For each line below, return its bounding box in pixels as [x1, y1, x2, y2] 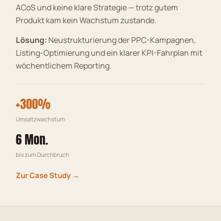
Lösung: [16, 34, 47, 45]
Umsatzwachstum [16, 114, 65, 123]
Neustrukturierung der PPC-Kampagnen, [47, 34, 196, 45]
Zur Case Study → [16, 170, 79, 181]
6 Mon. [16, 130, 48, 148]
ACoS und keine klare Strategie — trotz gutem [16, 1, 178, 13]
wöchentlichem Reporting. [16, 60, 111, 71]
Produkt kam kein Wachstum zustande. [16, 14, 156, 26]
